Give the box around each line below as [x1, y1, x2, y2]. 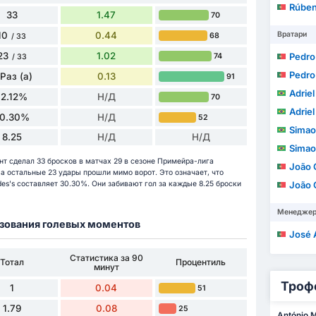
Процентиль [176, 257, 226, 268]
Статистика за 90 [69, 252, 143, 263]
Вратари [276, 30, 307, 39]
